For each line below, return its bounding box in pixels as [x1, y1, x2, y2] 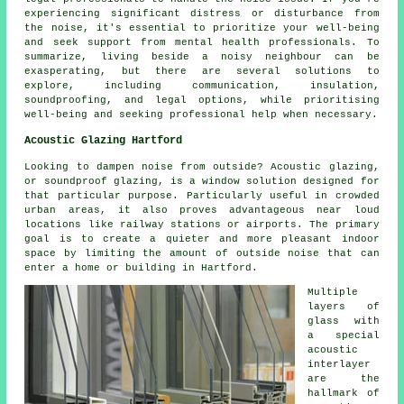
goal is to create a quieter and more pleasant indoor [24, 233, 380, 244]
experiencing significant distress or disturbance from [24, 7, 380, 19]
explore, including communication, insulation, [24, 79, 380, 91]
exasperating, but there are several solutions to [24, 65, 380, 77]
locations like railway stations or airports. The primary [24, 218, 380, 230]
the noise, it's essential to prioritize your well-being [24, 22, 380, 33]
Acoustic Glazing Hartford [24, 133, 183, 147]
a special [308, 329, 380, 341]
